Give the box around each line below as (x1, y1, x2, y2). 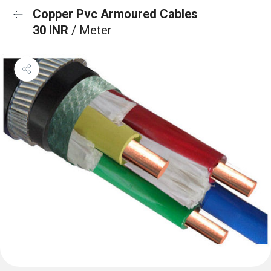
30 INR (33, 23, 71, 38)
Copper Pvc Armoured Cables (33, 7, 198, 21)
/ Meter (71, 23, 112, 38)
